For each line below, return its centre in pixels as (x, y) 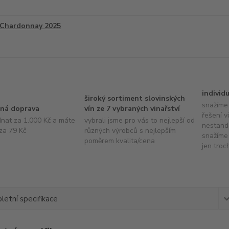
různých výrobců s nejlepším (130, 131)
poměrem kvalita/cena (119, 141)
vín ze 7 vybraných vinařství (132, 109)
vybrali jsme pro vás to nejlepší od (139, 120)
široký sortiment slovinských (134, 98)
